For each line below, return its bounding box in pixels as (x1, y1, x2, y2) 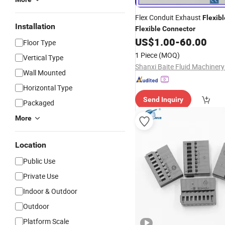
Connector (162, 25, 195, 33)
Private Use (23, 171, 58, 181)
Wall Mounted (23, 68, 66, 77)
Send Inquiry (143, 95, 183, 103)
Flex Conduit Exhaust (135, 13, 202, 22)
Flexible (135, 25, 161, 33)
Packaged (23, 98, 54, 107)
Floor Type (23, 38, 56, 47)
